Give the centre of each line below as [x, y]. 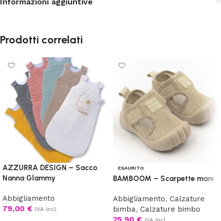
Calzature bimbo [170, 209]
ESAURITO [131, 168]
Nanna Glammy [29, 178]
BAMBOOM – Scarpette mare [164, 178]
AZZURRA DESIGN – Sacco [50, 167]
